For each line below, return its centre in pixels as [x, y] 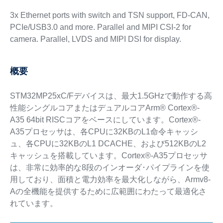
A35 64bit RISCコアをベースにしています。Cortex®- [105, 120]
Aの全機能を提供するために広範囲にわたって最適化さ [108, 191]
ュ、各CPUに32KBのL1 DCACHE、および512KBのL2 [108, 144]
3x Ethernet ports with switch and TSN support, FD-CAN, [110, 15]
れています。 [34, 203]
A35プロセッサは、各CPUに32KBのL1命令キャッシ [104, 132]
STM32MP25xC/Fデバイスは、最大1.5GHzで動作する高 [111, 96]
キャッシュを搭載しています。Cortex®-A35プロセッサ [109, 156]
